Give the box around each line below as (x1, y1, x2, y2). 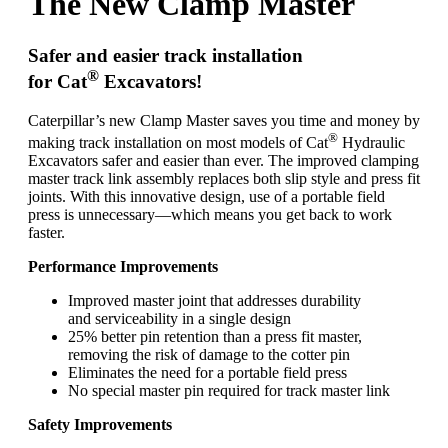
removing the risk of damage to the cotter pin (68, 345, 350, 363)
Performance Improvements (28, 257, 218, 275)
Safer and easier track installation (28, 44, 303, 66)
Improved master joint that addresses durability (68, 291, 361, 309)
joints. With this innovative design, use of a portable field (28, 187, 385, 205)
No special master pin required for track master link (68, 381, 390, 399)
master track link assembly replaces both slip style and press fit (28, 169, 420, 187)
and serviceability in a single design (68, 309, 291, 327)
